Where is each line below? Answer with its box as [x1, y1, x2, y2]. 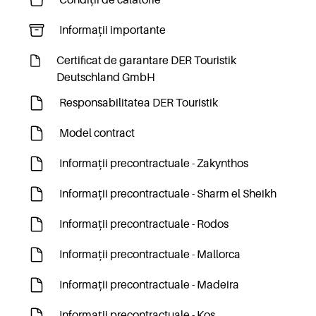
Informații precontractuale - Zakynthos [59, 157, 248, 170]
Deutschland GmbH [56, 71, 155, 84]
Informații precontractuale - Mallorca [59, 248, 241, 261]
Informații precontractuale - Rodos [59, 218, 229, 231]
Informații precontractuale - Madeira [59, 279, 239, 291]
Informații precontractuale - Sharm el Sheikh [59, 188, 276, 200]
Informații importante [59, 24, 166, 37]
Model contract [59, 127, 135, 140]
